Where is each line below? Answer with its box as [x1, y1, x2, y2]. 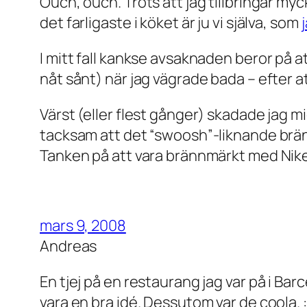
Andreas [40, 235, 97, 256]
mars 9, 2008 [40, 214, 126, 236]
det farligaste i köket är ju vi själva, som [40, 12, 302, 33]
